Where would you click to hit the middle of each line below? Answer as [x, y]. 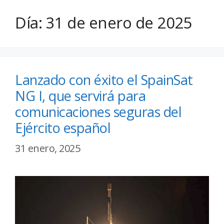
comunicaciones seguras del [98, 112]
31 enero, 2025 [47, 148]
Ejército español [63, 128]
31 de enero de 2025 [119, 23]
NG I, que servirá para [80, 96]
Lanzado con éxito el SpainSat [104, 80]
